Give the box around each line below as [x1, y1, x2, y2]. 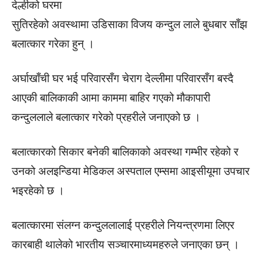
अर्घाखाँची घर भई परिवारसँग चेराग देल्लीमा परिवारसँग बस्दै [12, 72, 234, 86]
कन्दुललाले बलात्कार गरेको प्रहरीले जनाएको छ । [12, 110, 201, 124]
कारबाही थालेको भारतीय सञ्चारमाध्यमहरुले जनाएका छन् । [12, 238, 240, 252]
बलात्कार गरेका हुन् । [12, 37, 95, 51]
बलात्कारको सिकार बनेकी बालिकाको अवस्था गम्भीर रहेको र [12, 145, 238, 159]
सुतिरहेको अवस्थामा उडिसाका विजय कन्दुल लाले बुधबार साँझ [12, 18, 247, 32]
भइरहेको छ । [12, 184, 65, 198]
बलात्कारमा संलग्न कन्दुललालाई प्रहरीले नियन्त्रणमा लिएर [12, 218, 234, 232]
